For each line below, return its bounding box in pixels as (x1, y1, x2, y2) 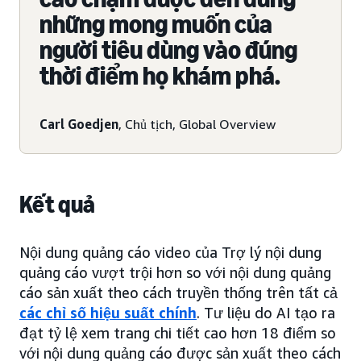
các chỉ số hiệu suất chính (19, 304, 197, 322)
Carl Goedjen (39, 116, 118, 132)
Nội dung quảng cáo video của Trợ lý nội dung (19, 243, 322, 261)
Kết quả (19, 190, 96, 219)
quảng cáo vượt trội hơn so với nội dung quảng (19, 263, 331, 281)
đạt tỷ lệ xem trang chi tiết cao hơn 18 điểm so (19, 324, 336, 342)
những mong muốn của (39, 9, 272, 39)
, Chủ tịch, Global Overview (118, 116, 276, 132)
